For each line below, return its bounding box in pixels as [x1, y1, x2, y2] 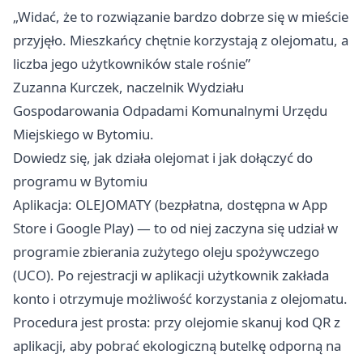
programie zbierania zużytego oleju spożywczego [13, 242, 319, 262]
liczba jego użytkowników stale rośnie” [13, 54, 250, 74]
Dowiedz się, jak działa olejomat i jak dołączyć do [13, 148, 313, 168]
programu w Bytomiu [13, 172, 147, 191]
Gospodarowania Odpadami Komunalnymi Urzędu [13, 101, 327, 121]
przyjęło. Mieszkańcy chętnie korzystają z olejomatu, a [13, 31, 348, 50]
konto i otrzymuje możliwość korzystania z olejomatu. [13, 289, 348, 309]
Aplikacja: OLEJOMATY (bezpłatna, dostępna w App [13, 195, 327, 215]
